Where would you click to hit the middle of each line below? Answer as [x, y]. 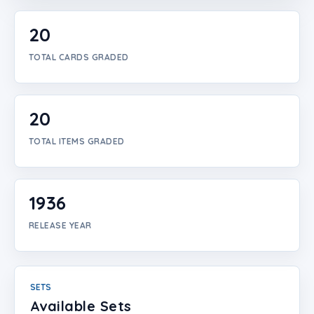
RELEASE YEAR [60, 225]
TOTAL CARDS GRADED [79, 57]
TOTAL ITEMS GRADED [77, 141]
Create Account [40, 37]
